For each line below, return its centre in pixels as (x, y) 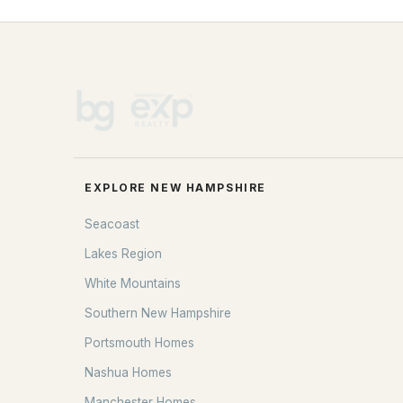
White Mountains (133, 283)
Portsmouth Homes (139, 343)
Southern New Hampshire (158, 313)
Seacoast (112, 224)
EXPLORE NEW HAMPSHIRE (175, 188)
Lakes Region (123, 254)
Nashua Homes (128, 372)
